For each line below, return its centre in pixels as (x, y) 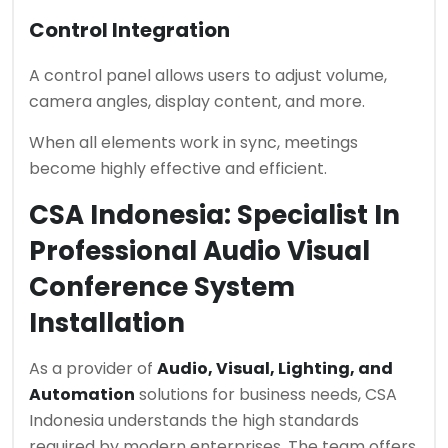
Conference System (162, 287)
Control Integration (129, 30)
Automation (82, 395)
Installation (107, 323)
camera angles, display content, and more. (197, 102)
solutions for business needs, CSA (266, 395)
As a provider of (93, 369)
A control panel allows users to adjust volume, (208, 76)
